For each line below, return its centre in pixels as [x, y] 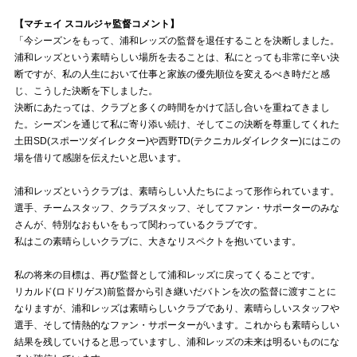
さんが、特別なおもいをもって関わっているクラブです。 [138, 225]
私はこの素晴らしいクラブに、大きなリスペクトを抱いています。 [157, 241]
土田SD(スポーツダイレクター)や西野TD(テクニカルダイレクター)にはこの [177, 141]
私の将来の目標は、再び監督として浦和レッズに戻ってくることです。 [167, 275]
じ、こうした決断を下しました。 [86, 91]
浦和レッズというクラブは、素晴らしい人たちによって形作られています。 [177, 191]
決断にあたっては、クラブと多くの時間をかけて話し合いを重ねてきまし [172, 108]
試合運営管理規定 [49, 29]
